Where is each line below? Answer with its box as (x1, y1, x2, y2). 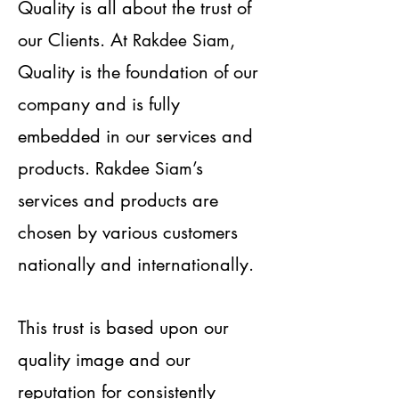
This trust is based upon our (18, 316, 229, 340)
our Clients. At (18, 28, 133, 53)
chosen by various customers (18, 221, 238, 245)
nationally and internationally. (18, 253, 254, 277)
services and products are (18, 189, 218, 213)
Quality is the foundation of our (18, 61, 258, 85)
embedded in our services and (18, 125, 253, 149)
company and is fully (18, 93, 180, 117)
